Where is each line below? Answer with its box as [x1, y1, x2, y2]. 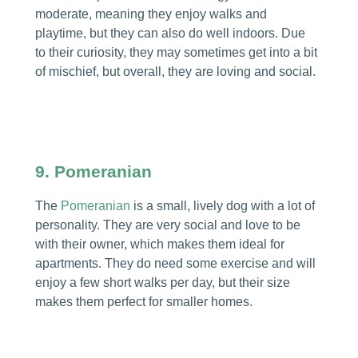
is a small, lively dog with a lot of [129, 198, 315, 213]
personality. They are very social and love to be [34, 217, 300, 232]
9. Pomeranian [34, 161, 152, 181]
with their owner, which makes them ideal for [34, 237, 284, 251]
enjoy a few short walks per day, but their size [34, 275, 290, 289]
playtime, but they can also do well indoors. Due [34, 26, 305, 40]
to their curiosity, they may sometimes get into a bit [34, 45, 317, 59]
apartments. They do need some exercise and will [34, 256, 316, 270]
